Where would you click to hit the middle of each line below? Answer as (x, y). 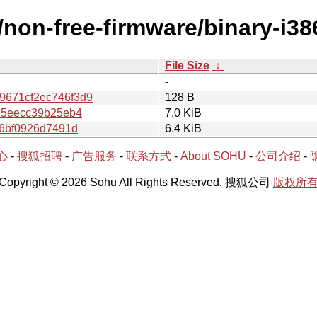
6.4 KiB (183, 128)
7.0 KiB (183, 113)
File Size (187, 65)
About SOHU (213, 156)
